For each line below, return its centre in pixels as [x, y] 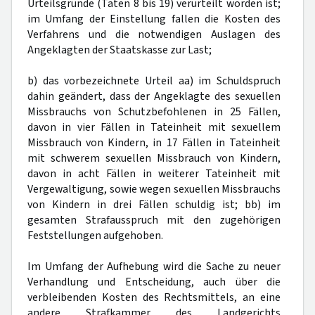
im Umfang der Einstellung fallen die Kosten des [154, 19]
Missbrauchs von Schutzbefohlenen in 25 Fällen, [154, 112]
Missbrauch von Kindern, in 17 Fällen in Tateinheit [154, 143]
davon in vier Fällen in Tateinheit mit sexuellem [154, 127]
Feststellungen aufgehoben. [95, 236]
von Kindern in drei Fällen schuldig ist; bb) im [154, 205]
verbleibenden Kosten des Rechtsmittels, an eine [154, 297]
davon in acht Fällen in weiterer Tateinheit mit [154, 174]
